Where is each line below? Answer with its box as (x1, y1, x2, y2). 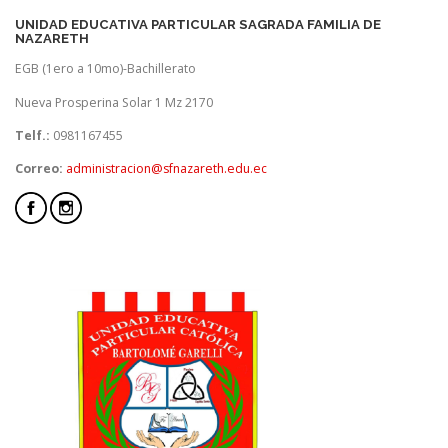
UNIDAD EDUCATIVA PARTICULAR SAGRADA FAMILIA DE (15, 17, 381, 33)
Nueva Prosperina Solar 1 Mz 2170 (15, 93, 213, 111)
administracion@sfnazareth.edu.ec (66, 159, 267, 177)
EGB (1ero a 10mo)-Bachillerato (15, 60, 196, 78)
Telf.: (15, 126, 50, 144)
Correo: (15, 159, 66, 177)
